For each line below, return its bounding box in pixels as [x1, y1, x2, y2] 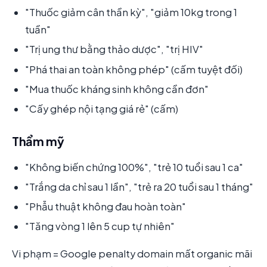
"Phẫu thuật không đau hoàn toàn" [25, 200, 186, 213]
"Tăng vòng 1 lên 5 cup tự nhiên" [25, 220, 175, 233]
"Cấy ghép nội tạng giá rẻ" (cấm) [25, 102, 178, 115]
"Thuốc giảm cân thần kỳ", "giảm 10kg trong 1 [25, 6, 237, 19]
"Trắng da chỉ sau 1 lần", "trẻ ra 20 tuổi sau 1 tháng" [25, 180, 253, 193]
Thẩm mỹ [12, 133, 64, 148]
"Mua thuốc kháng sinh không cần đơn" [25, 82, 209, 95]
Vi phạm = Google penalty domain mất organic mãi [12, 247, 252, 260]
